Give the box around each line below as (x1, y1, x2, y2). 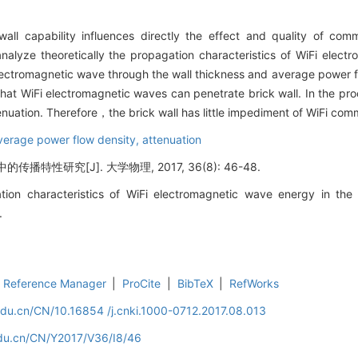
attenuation (142, 133, 201, 147)
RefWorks (229, 276, 280, 291)
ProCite (122, 276, 161, 291)
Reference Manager (2, 276, 106, 291)
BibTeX (177, 276, 213, 291)
